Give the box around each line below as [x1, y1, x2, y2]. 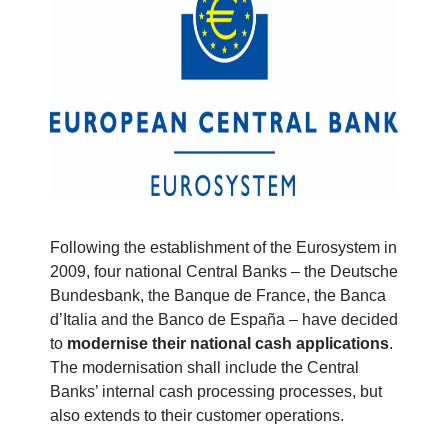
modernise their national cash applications [67, 335, 389, 353]
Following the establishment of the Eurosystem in [50, 239, 397, 257]
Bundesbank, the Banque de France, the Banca [50, 287, 386, 305]
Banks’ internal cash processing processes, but [50, 383, 382, 401]
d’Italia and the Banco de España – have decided [50, 311, 398, 329]
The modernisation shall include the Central [50, 359, 359, 377]
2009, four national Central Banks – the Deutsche [50, 263, 398, 281]
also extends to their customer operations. [50, 407, 344, 425]
